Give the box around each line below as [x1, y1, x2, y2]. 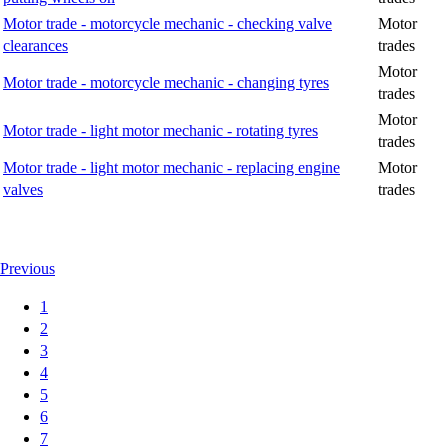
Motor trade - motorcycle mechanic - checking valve [3, 15, 332, 33]
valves [3, 181, 43, 199]
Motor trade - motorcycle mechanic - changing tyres [3, 74, 329, 92]
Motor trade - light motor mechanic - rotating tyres [3, 122, 318, 140]
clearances [3, 37, 68, 55]
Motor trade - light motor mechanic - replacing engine [3, 159, 340, 177]
